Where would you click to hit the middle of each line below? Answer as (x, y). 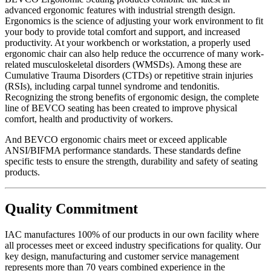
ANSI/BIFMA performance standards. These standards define (123, 150)
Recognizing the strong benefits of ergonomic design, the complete (132, 97)
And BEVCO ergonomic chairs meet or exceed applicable (116, 139)
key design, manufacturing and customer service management (122, 256)
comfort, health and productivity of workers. (89, 119)
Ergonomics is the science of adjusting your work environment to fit (134, 21)
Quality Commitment (71, 208)
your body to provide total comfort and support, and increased (122, 31)
